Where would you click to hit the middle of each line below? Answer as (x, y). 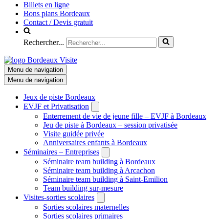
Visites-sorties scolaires (59, 197)
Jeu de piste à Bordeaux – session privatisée (110, 125)
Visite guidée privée (74, 134)
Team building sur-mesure (83, 188)
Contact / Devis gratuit (58, 22)
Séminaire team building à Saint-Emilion (105, 179)
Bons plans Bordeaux (57, 14)
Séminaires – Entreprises (61, 152)
